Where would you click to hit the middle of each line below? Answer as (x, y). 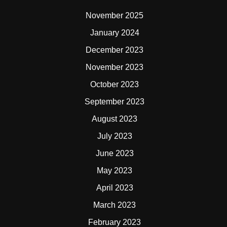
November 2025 (115, 16)
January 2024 (115, 33)
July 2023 (115, 136)
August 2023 (115, 119)
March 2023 (115, 205)
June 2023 (115, 154)
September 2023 (115, 102)
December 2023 (115, 50)
